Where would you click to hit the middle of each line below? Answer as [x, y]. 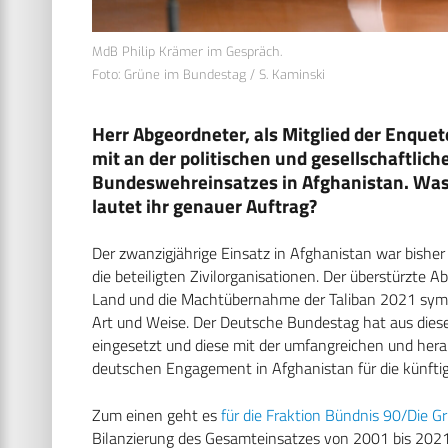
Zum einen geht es [156, 414]
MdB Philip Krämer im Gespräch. [187, 51]
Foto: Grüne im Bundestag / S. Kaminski [208, 74]
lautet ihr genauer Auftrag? [204, 205]
